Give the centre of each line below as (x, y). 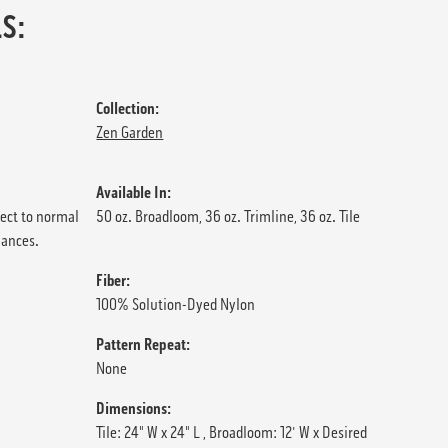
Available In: (134, 192)
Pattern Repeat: (143, 344)
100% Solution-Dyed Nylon (176, 304)
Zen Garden (130, 132)
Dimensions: (134, 408)
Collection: (128, 108)
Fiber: (113, 280)
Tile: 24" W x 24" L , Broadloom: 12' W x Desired (232, 432)
